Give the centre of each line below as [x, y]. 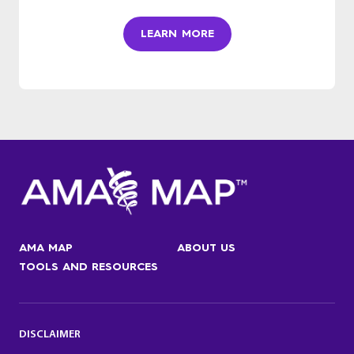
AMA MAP [46, 247]
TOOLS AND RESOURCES [88, 266]
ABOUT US [206, 247]
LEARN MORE [177, 33]
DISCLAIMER [50, 334]
